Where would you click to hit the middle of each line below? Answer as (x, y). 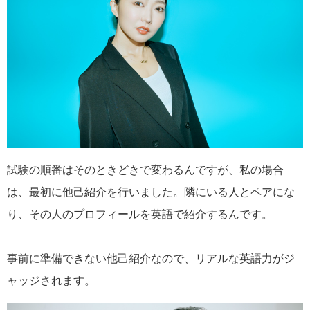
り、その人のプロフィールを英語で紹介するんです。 (140, 215)
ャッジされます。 (51, 281)
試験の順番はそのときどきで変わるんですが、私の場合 (145, 170)
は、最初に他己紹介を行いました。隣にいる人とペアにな (151, 192)
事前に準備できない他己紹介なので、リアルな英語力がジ (151, 259)
